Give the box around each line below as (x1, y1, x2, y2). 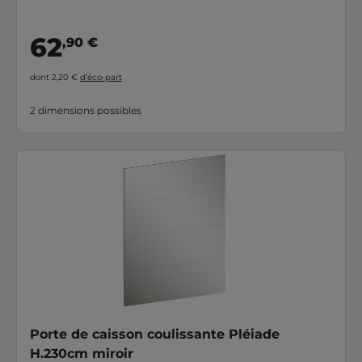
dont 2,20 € (30, 71, 80, 82)
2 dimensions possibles (30, 103, 141, 116)
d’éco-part (80, 71, 122, 82)
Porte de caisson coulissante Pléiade (30, 326, 280, 342)
